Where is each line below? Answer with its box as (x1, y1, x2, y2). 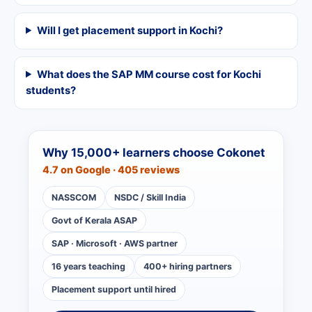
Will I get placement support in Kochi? (36, 24, 223, 37)
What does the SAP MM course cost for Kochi (36, 68, 261, 81)
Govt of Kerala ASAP (52, 214, 137, 226)
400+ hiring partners (143, 260, 232, 272)
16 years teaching (52, 260, 125, 272)
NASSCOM (52, 192, 96, 203)
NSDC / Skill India (114, 192, 186, 203)
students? (26, 84, 76, 97)
